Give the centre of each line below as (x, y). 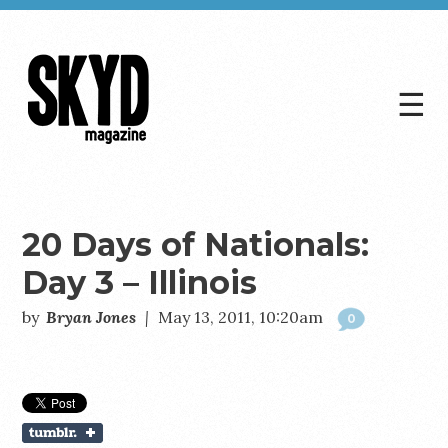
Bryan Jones (91, 317)
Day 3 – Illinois (140, 282)
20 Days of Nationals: (196, 244)
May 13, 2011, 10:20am (241, 317)
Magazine (80, 190)
